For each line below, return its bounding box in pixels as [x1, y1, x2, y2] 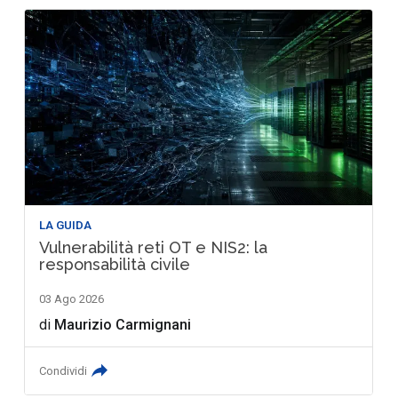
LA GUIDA [39, 219, 92, 233]
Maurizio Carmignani [54, 316, 192, 334]
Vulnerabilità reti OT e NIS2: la [39, 238, 268, 258]
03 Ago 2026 [39, 292, 105, 306]
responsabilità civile [39, 255, 191, 275]
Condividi [39, 364, 88, 378]
